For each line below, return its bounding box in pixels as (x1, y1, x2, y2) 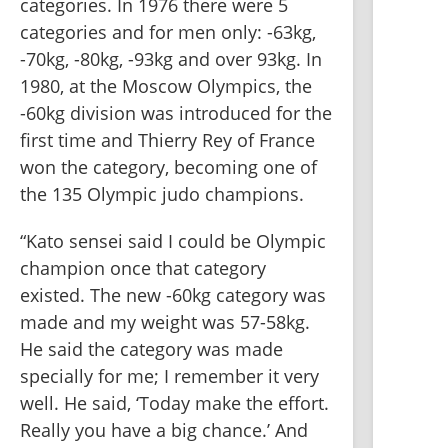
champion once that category (20, 256, 266, 281)
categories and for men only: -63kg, (20, 20, 316, 45)
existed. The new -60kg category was (20, 283, 326, 308)
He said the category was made (20, 337, 283, 362)
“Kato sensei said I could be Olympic (20, 229, 326, 254)
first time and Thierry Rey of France (20, 128, 315, 153)
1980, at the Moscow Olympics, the (20, 74, 312, 99)
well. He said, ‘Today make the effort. (20, 391, 329, 416)
